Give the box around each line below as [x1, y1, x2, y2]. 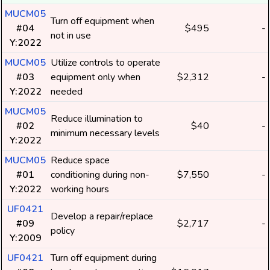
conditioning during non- [51, 168, 149, 181]
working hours [51, 183, 109, 196]
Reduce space [51, 154, 110, 167]
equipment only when [51, 71, 140, 84]
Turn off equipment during [51, 251, 157, 265]
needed [51, 85, 83, 98]
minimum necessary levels [51, 127, 160, 140]
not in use [51, 29, 91, 42]
